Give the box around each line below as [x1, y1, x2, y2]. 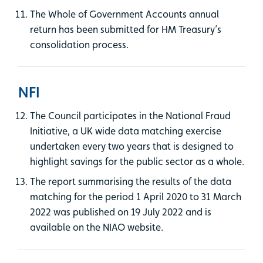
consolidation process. [30, 38, 129, 50]
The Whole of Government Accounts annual [30, 8, 219, 20]
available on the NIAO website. [30, 221, 163, 233]
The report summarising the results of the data [30, 175, 231, 187]
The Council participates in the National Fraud [30, 109, 231, 122]
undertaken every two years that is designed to [30, 140, 234, 152]
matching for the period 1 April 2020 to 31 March [30, 190, 241, 203]
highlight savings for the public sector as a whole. [30, 155, 244, 167]
